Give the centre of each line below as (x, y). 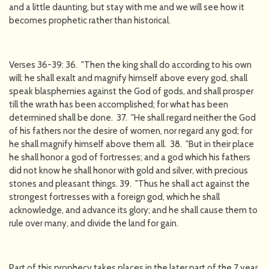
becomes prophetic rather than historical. (90, 20)
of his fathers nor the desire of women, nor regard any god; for (131, 131)
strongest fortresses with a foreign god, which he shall (114, 197)
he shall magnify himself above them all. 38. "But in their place (131, 144)
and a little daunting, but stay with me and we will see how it (127, 7)
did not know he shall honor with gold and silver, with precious (128, 170)
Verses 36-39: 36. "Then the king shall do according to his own (130, 65)
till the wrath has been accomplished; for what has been (119, 104)
